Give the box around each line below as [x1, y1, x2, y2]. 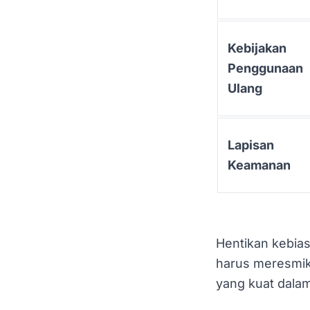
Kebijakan [228, 40, 286, 55]
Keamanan [228, 157, 291, 172]
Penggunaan [228, 60, 303, 75]
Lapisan [228, 137, 274, 152]
